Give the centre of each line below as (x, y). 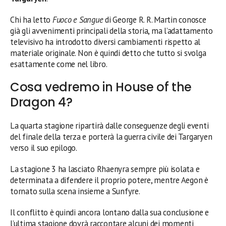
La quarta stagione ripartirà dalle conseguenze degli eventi (109, 125)
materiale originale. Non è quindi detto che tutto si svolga (108, 53)
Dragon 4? (41, 102)
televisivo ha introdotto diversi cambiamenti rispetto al (105, 42)
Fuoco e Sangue (78, 19)
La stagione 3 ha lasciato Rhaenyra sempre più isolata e (105, 169)
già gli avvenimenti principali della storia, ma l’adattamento (111, 31)
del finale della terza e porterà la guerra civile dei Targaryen (111, 136)
